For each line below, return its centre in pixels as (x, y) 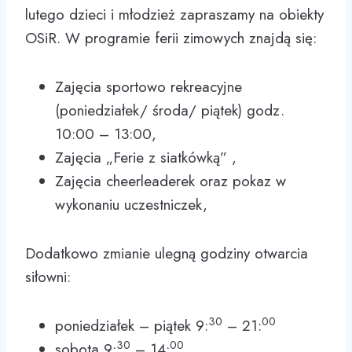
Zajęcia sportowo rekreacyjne (148, 86)
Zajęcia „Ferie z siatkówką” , (146, 157)
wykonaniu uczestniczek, (131, 204)
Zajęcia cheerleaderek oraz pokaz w (170, 181)
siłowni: (48, 277)
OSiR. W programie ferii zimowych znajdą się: (171, 38)
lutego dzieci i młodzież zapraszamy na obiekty (174, 14)
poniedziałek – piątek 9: (132, 325)
